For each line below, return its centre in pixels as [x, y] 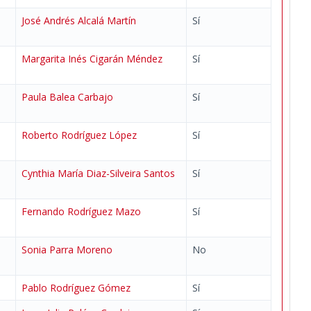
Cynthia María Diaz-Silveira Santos [98, 173]
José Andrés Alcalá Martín [79, 20]
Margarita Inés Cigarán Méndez [92, 59]
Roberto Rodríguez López [79, 135]
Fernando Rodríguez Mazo [81, 211]
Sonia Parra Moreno [67, 250]
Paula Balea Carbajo [67, 97]
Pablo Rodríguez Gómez [76, 288]
